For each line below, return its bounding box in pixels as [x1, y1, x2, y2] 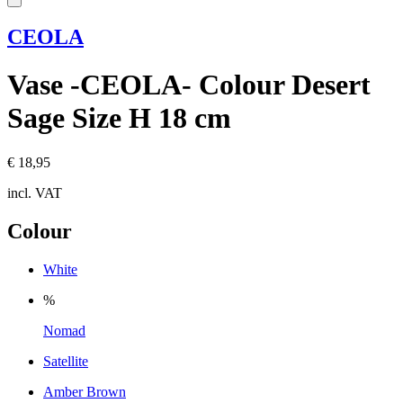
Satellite [43, 353, 88, 369]
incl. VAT [7, 184, 62, 201]
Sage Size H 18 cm [7, 102, 231, 135]
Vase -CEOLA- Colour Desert [7, 68, 371, 102]
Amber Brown [43, 383, 126, 399]
